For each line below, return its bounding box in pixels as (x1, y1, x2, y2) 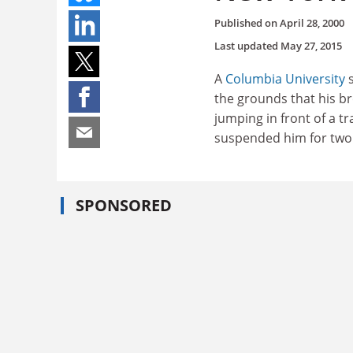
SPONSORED (76, 195, 172, 216)
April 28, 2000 (280, 15, 344, 30)
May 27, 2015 (281, 38, 342, 53)
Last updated (214, 38, 281, 53)
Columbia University (225, 69, 345, 87)
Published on (214, 15, 280, 30)
